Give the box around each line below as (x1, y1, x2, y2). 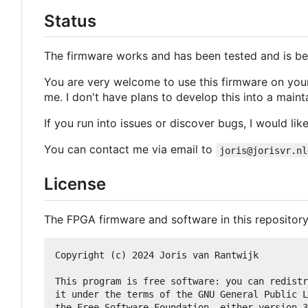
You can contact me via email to (44, 142, 216, 157)
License (44, 174, 106, 195)
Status (44, 11, 96, 32)
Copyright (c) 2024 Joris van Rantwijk (55, 249, 258, 261)
